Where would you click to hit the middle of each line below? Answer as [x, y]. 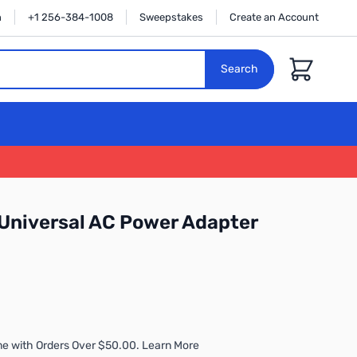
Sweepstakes [171, 17]
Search [239, 69]
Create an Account [274, 17]
